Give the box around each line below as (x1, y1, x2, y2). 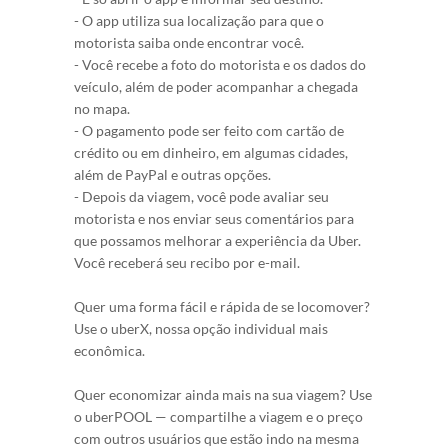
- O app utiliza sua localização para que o (74, 12, 324, 29)
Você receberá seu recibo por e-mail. (74, 254, 300, 271)
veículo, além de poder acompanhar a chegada (74, 78, 358, 95)
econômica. (74, 342, 145, 359)
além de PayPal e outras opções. (74, 166, 271, 183)
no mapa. (74, 100, 130, 117)
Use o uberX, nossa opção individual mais (74, 320, 328, 337)
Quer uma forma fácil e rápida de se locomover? (74, 298, 370, 315)
